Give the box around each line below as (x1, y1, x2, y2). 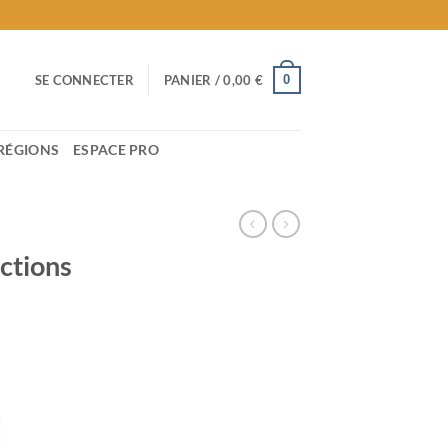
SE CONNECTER (34, 72, 134, 88)
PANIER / (163, 72, 224, 88)
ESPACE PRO (73, 141, 160, 158)
